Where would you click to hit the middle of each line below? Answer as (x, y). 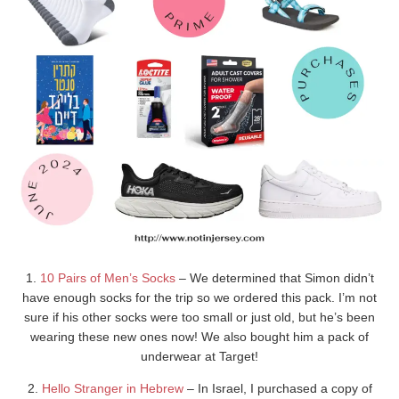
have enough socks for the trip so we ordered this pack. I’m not (199, 297)
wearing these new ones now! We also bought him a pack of (199, 336)
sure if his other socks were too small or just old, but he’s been (199, 317)
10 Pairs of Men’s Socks (107, 277)
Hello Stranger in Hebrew (112, 388)
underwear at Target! (199, 356)
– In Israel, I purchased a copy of (277, 388)
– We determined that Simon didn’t (274, 277)
